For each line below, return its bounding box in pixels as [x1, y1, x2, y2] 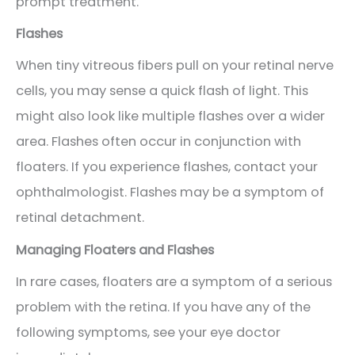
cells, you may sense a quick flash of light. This [16, 82, 308, 101]
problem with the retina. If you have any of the [16, 297, 311, 316]
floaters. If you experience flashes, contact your [16, 158, 318, 177]
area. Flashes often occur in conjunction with [16, 132, 301, 151]
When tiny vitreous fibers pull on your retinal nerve [16, 56, 334, 75]
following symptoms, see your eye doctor [16, 323, 281, 342]
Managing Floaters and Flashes [16, 240, 214, 259]
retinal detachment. [16, 208, 144, 227]
